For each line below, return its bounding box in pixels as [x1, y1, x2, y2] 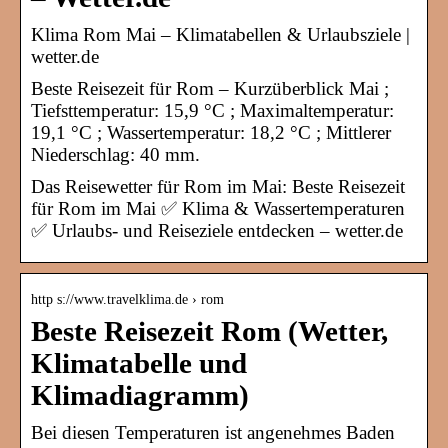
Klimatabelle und [31, 348, 247, 380]
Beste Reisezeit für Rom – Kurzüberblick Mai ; [31, 78, 389, 100]
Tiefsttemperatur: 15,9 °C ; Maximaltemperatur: [31, 100, 394, 122]
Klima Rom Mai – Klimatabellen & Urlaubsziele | [31, 24, 410, 46]
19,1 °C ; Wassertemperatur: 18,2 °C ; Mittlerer [31, 122, 391, 144]
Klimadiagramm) [31, 380, 249, 412]
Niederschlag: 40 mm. [31, 144, 200, 166]
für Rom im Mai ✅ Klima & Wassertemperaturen [31, 198, 405, 220]
